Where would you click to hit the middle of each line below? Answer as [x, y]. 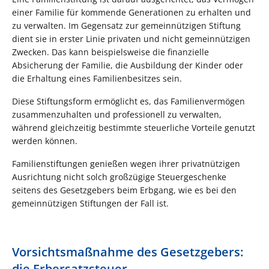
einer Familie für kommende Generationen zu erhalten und [131, 12]
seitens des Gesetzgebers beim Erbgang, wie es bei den [124, 190]
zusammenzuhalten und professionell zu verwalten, [117, 114]
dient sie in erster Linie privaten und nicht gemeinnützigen [131, 38]
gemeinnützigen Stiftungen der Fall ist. [90, 203]
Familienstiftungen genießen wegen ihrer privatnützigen [126, 163]
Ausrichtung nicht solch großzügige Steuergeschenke [119, 177]
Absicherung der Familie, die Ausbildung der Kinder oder [128, 65]
